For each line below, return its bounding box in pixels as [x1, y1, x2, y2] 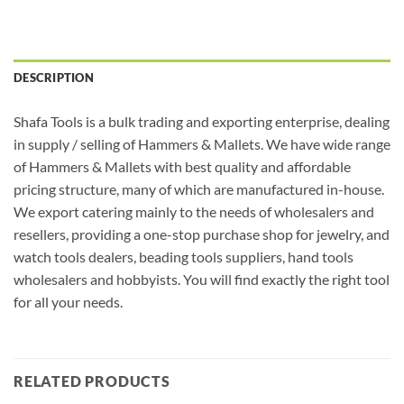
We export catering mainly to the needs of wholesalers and [14, 202, 374, 220]
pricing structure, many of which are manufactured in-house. [14, 179, 384, 197]
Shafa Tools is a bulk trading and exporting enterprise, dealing [14, 112, 390, 130]
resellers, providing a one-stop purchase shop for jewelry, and [14, 225, 390, 243]
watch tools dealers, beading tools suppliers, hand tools [14, 247, 353, 265]
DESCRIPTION [14, 69, 94, 85]
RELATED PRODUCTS [14, 372, 170, 390]
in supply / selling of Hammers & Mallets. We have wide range [14, 134, 390, 152]
